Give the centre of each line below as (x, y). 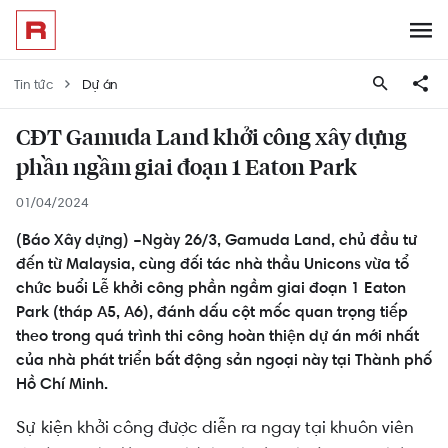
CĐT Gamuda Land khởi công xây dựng (211, 139)
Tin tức (33, 84)
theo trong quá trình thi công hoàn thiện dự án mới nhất (217, 335)
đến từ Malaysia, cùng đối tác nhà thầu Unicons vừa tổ (212, 263)
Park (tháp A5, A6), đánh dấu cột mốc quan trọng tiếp (212, 311)
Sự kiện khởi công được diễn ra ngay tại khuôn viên (215, 427)
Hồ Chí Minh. (62, 383)
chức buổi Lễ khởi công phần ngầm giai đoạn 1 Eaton (211, 287)
